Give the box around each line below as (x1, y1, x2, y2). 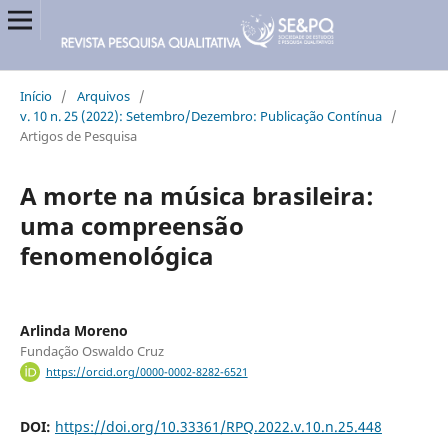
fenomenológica (19, 238, 214, 272)
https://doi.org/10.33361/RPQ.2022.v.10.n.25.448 (54, 417, 382, 437)
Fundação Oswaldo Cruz (19, 341, 164, 360)
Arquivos (76, 86, 130, 105)
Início (19, 86, 52, 105)
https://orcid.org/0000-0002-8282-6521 (45, 365, 248, 380)
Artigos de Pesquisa (19, 126, 137, 145)
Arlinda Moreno (19, 320, 128, 340)
